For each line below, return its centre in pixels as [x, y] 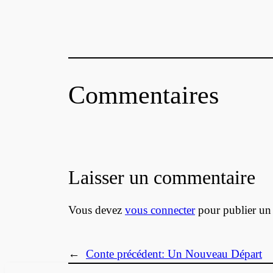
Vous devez [97, 210]
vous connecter [160, 210]
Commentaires [144, 95]
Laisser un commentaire [162, 178]
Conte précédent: [127, 253]
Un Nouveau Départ [215, 253]
